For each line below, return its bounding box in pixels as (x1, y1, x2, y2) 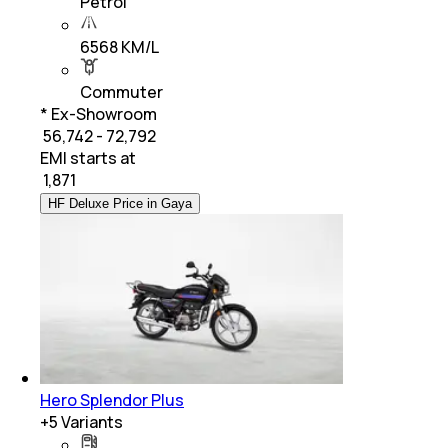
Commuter (80, 80, 163, 103)
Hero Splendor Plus (40, 388, 184, 411)
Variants (58, 410, 123, 433)
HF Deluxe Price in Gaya (48, 195, 192, 211)
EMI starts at (40, 146, 136, 169)
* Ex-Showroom (40, 102, 157, 125)
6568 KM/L (80, 35, 159, 58)
